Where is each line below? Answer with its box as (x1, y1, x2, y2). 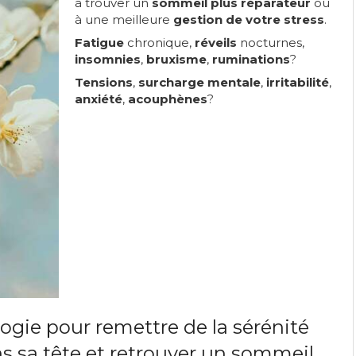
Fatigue (75, 35, 124, 50)
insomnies (75, 52, 141, 67)
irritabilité (266, 75, 329, 90)
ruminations (212, 52, 290, 67)
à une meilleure (75, 12, 173, 27)
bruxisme (146, 52, 207, 67)
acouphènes (128, 91, 207, 106)
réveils (195, 35, 237, 50)
